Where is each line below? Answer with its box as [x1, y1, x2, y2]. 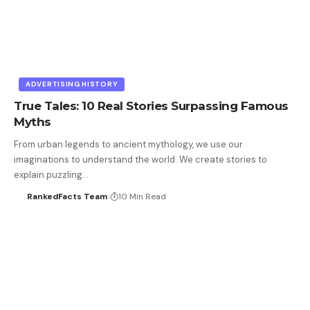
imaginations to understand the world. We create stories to [14, 153, 267, 165]
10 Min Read [118, 190, 166, 202]
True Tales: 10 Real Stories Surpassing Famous [14, 98, 289, 113]
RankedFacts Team [26, 190, 107, 202]
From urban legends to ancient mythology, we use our [14, 138, 243, 150]
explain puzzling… [14, 168, 89, 181]
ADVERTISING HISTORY [26, 79, 118, 89]
